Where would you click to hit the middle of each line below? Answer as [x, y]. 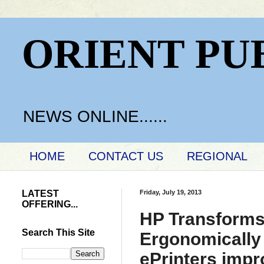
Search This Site [58, 232]
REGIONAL [217, 156]
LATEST [40, 194]
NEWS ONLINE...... [95, 116]
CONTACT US [126, 156]
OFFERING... [50, 204]
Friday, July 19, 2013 [171, 192]
